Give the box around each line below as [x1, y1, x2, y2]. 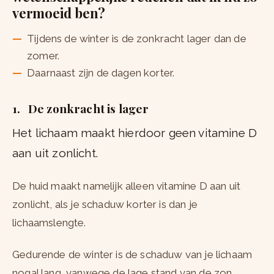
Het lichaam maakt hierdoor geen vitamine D [12, 126, 257, 140]
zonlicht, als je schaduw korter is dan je [12, 198, 198, 211]
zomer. [27, 50, 60, 62]
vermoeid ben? [12, 4, 106, 23]
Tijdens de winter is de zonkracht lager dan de [27, 32, 246, 45]
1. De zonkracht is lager [12, 100, 149, 117]
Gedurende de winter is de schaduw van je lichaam [12, 248, 253, 261]
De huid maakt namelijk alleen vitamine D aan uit [12, 180, 241, 193]
